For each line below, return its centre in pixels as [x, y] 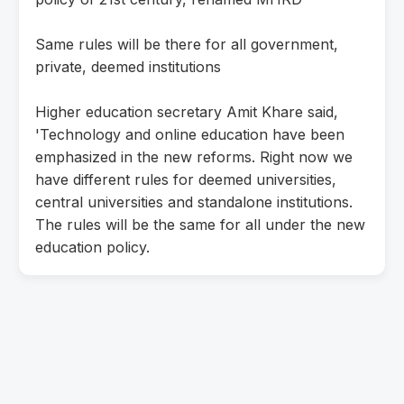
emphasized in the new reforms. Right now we [194, 156]
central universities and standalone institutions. [194, 202]
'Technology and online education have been [190, 134]
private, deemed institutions [128, 66]
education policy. [92, 247]
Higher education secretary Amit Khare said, [187, 111]
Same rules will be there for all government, [187, 44]
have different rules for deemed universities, [186, 179]
